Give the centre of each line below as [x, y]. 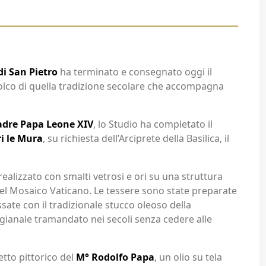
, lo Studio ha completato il [153, 124]
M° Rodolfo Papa [115, 257]
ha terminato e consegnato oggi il [135, 72]
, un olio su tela [188, 257]
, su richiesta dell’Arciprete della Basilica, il [136, 138]
